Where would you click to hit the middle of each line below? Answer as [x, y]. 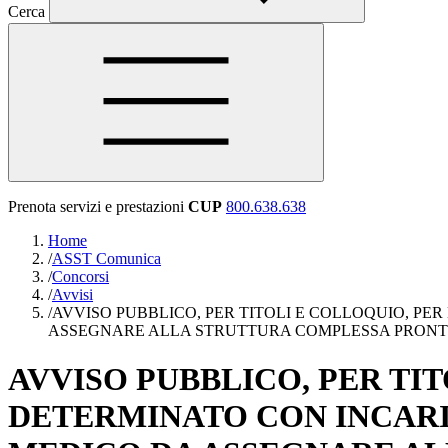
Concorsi [80, 276]
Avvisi [72, 294]
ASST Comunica [106, 258]
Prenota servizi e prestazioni [96, 206]
